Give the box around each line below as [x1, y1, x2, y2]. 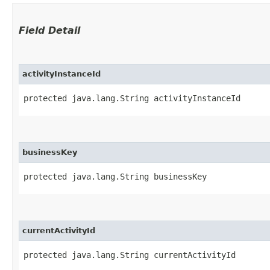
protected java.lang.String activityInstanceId [24, 93, 240, 103]
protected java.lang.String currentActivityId [24, 250, 236, 260]
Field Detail [19, 24, 80, 36]
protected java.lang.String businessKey [24, 171, 207, 181]
